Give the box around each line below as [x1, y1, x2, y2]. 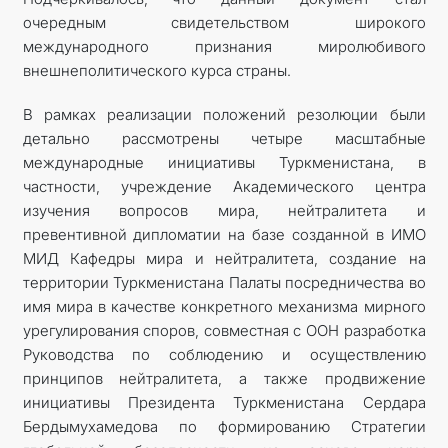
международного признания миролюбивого [22, 36, 426, 56]
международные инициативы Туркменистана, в [22, 152, 426, 172]
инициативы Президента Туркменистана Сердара [22, 392, 426, 412]
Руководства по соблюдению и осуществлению [22, 344, 426, 364]
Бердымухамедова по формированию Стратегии [22, 416, 426, 436]
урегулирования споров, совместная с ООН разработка [22, 320, 426, 340]
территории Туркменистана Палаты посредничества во [22, 272, 426, 292]
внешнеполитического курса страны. [22, 60, 291, 80]
